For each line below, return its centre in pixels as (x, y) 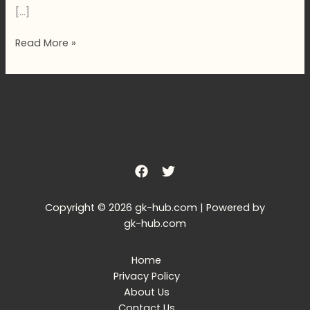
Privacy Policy (146, 276)
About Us (146, 292)
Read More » (46, 43)
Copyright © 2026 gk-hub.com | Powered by (155, 207)
